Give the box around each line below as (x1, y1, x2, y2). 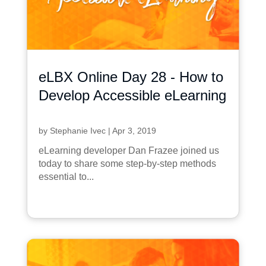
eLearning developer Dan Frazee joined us (38, 145, 219, 156)
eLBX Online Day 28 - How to (38, 68, 223, 85)
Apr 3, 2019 (112, 125, 156, 135)
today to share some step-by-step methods (38, 158, 216, 169)
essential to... (38, 171, 94, 182)
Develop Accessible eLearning (38, 87, 226, 103)
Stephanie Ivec (49, 125, 106, 135)
